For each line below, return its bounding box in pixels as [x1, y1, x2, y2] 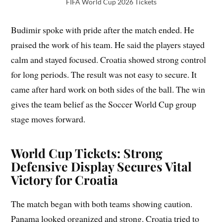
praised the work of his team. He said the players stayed [11, 39, 205, 51]
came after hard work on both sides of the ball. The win [11, 83, 206, 96]
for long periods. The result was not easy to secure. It [11, 68, 197, 81]
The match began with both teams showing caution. [11, 198, 193, 210]
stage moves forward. [11, 113, 86, 125]
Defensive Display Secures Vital [11, 158, 192, 175]
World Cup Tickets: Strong [11, 145, 163, 162]
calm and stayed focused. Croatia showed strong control [11, 54, 207, 66]
